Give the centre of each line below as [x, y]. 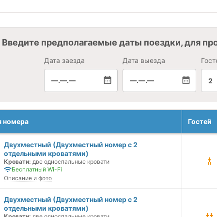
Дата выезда [144, 60]
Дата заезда [64, 60]
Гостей [200, 121]
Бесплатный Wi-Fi [37, 169]
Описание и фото [28, 178]
